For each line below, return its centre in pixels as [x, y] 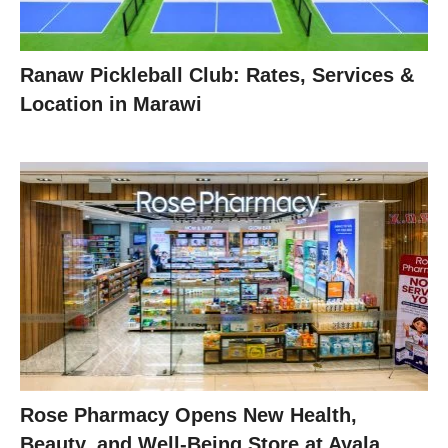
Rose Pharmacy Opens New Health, [188, 415]
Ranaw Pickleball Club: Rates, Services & [217, 74]
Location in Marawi [111, 103]
